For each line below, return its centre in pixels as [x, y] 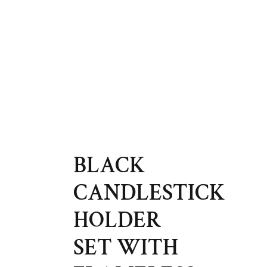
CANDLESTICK [149, 193]
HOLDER [117, 221]
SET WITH [126, 248]
